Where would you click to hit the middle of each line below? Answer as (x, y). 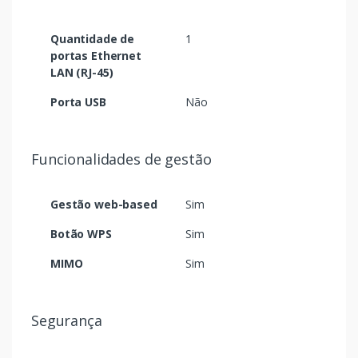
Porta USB (78, 102)
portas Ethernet (96, 56)
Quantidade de (93, 39)
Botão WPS (81, 234)
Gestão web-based (104, 205)
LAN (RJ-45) (82, 73)
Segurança (67, 321)
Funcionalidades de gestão (121, 159)
